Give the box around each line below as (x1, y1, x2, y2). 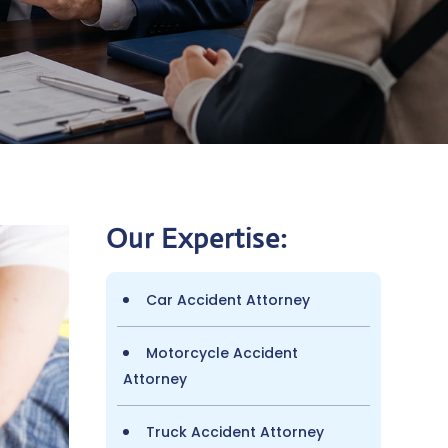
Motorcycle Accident (145, 342, 298, 363)
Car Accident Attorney (145, 289, 310, 310)
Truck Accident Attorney (145, 421, 324, 442)
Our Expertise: (105, 220, 288, 256)
